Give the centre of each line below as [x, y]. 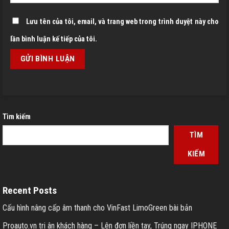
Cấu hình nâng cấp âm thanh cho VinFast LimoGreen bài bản [97, 208]
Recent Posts [30, 190]
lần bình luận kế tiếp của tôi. [54, 39]
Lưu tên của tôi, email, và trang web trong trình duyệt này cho [123, 22]
